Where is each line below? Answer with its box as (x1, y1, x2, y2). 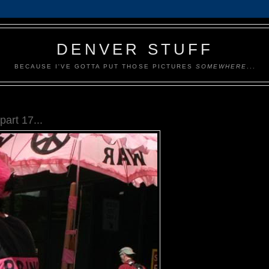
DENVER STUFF (56, 40, 214, 58)
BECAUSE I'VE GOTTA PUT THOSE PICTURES (14, 62, 196, 70)
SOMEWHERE (195, 62, 247, 70)
